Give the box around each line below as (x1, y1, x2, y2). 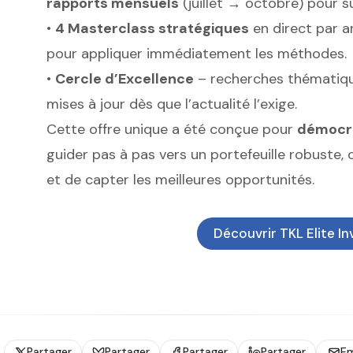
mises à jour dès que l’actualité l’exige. (46, 95, 297, 114)
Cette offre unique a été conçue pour (46, 120, 297, 139)
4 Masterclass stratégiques (54, 19, 249, 39)
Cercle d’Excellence (54, 69, 194, 89)
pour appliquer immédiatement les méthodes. (46, 44, 347, 64)
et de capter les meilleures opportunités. (46, 170, 314, 190)
